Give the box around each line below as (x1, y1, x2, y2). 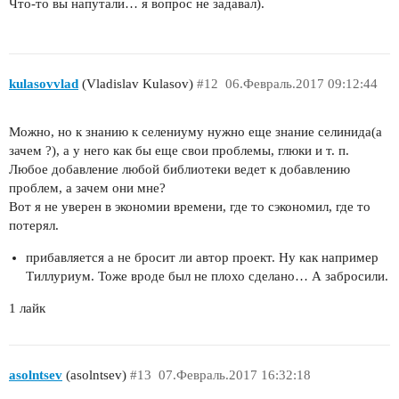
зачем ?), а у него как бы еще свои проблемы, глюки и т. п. (9, 143, 349, 159)
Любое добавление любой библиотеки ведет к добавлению (9, 162, 350, 177)
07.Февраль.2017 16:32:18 (158, 367, 311, 382)
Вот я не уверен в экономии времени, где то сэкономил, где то (9, 199, 370, 215)
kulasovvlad (9, 76, 78, 91)
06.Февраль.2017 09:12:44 (224, 76, 378, 91)
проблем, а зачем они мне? (9, 181, 166, 196)
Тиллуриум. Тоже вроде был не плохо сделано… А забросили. (25, 269, 388, 284)
